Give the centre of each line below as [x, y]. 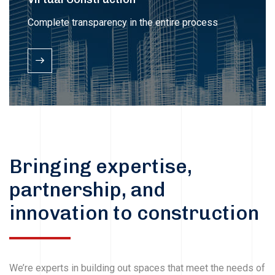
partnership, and [87, 189]
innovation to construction [134, 213]
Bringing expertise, [101, 166]
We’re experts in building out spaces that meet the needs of [137, 268]
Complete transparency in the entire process [123, 22]
